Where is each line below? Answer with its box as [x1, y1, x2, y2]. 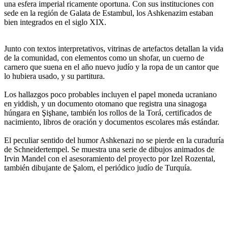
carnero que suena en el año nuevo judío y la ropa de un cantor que [4, 62, 219, 71]
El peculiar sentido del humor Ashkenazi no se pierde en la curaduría [4, 135, 224, 145]
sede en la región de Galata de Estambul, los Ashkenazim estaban [4, 8, 213, 17]
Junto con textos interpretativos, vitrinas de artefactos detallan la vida [4, 44, 223, 53]
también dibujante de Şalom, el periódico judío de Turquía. [4, 163, 192, 172]
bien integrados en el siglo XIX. [4, 17, 106, 26]
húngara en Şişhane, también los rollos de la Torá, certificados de [4, 108, 212, 117]
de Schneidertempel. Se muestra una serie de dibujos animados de [4, 145, 214, 154]
